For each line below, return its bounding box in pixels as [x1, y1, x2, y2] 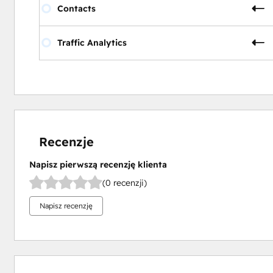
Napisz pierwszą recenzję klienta [29, 158, 167, 170]
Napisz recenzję [39, 200, 93, 210]
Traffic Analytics [57, 37, 127, 48]
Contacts [57, 2, 96, 14]
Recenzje [38, 133, 94, 149]
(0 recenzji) [102, 177, 147, 189]
